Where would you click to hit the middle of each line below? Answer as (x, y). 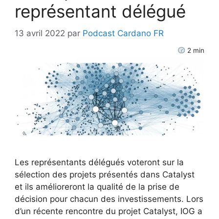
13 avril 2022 (40, 33)
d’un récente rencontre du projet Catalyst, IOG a (109, 211)
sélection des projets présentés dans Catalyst (105, 175)
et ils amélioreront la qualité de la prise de (97, 187)
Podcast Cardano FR (123, 33)
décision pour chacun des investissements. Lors (109, 199)
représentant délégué (100, 11)
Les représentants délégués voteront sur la (99, 163)
